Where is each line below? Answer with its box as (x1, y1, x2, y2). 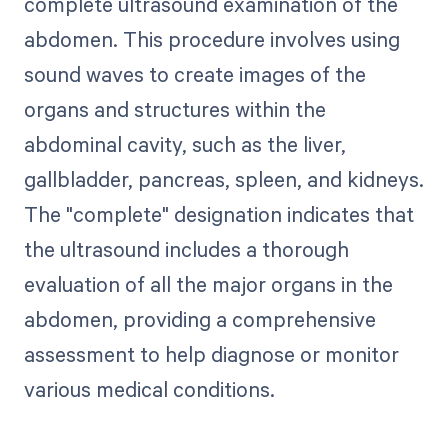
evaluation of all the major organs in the (23, 270, 393, 299)
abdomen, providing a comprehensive (23, 305, 376, 334)
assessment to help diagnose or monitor (23, 340, 399, 369)
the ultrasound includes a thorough (23, 235, 349, 264)
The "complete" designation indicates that (23, 200, 414, 229)
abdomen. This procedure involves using (23, 25, 400, 54)
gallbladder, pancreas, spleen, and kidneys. (23, 165, 424, 194)
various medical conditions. (23, 375, 275, 404)
